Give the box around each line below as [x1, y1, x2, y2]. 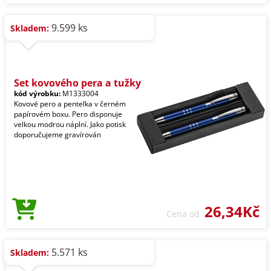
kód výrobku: [14, 88, 60, 99]
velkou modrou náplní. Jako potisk [14, 119, 126, 130]
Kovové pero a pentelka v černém [14, 99, 126, 109]
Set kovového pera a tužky [14, 76, 141, 90]
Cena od [166, 208, 204, 220]
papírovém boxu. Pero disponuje [14, 109, 122, 120]
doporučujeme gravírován [14, 129, 101, 140]
